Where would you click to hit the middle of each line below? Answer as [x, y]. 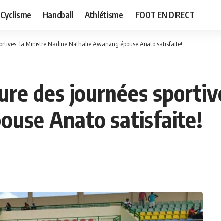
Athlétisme [104, 15]
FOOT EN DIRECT [165, 15]
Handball [58, 15]
